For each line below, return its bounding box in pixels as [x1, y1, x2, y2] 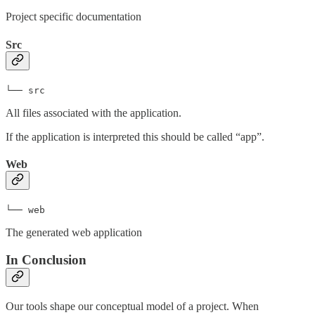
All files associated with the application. [6, 106, 181, 119]
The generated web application [6, 226, 142, 239]
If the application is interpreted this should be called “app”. [6, 130, 264, 143]
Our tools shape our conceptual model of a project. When [6, 300, 259, 312]
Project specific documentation [6, 11, 141, 23]
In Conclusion [6, 252, 86, 268]
